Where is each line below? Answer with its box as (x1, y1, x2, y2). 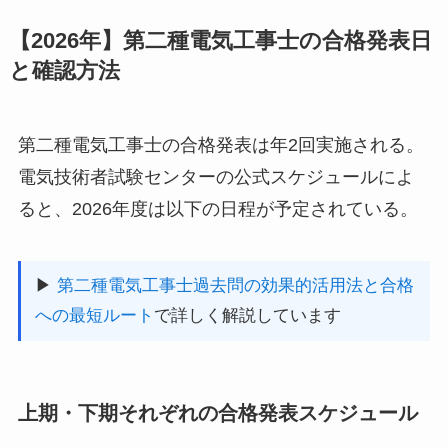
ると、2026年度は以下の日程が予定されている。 (17, 198, 418, 219)
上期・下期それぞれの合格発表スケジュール (17, 401, 418, 424)
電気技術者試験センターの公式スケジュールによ (17, 166, 414, 187)
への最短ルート (34, 305, 154, 325)
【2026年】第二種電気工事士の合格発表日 (8, 28, 432, 53)
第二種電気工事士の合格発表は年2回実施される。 (17, 134, 424, 155)
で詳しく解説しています (153, 305, 341, 325)
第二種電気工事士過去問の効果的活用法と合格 (56, 275, 414, 295)
